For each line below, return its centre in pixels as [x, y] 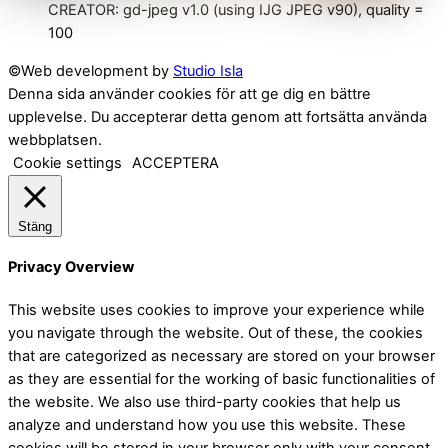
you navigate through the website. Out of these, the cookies [215, 332]
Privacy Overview [71, 267]
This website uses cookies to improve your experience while [216, 309]
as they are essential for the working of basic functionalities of [221, 378]
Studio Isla [208, 70]
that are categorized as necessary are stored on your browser [221, 355]
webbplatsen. [55, 139]
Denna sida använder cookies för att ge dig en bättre [189, 93]
